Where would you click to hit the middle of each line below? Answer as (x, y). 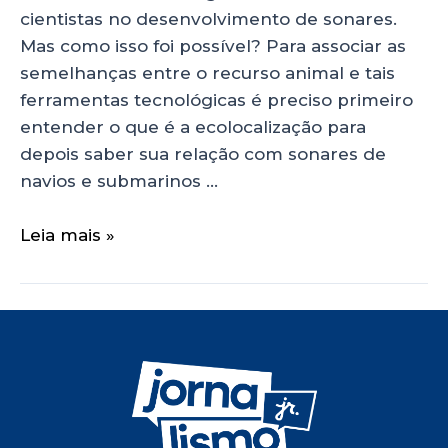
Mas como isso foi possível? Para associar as (213, 45)
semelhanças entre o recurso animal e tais (207, 72)
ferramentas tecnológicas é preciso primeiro (216, 99)
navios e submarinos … (119, 180)
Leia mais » (67, 235)
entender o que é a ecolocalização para (193, 126)
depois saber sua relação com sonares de (203, 153)
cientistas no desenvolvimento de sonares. (208, 18)
